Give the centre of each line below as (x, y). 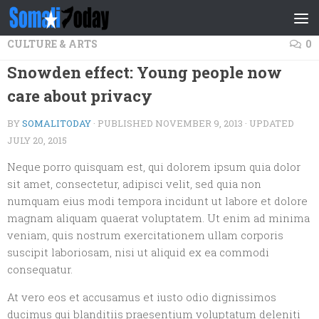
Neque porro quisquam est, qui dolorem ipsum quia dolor (154, 167)
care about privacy (80, 96)
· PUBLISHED (124, 123)
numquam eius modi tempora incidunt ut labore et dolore (157, 201)
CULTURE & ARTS (52, 44)
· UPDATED (268, 123)
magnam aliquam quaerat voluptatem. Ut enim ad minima (158, 218)
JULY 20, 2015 (37, 140)
